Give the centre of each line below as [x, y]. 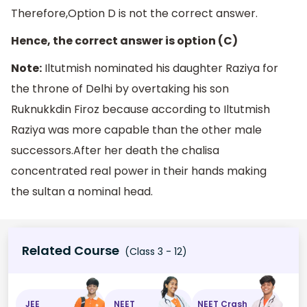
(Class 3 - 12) [155, 252]
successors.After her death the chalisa [115, 150]
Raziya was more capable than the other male [136, 130]
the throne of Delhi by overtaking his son [120, 88]
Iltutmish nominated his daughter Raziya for [160, 68]
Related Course [71, 251]
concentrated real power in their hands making [139, 171]
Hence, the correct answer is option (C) [124, 41]
